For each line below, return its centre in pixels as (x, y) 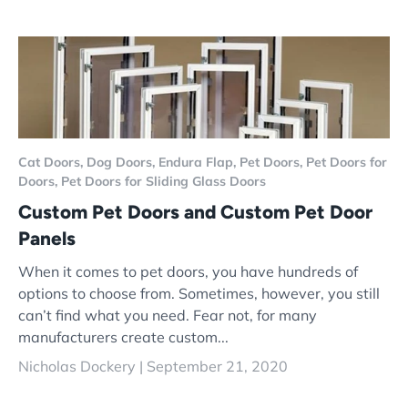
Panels (47, 238)
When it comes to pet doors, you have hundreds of (188, 272)
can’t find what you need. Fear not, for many (168, 316)
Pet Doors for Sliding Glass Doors (163, 181)
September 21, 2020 (217, 367)
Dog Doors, (122, 162)
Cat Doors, (52, 162)
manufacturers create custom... (123, 337)
